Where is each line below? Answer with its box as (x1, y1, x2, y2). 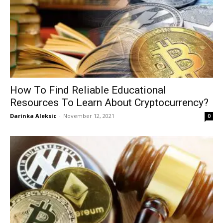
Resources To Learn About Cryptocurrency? (10, 97, 209, 109)
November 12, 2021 (63, 112, 114, 120)
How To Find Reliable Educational (10, 84, 166, 97)
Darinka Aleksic (10, 112, 56, 120)
